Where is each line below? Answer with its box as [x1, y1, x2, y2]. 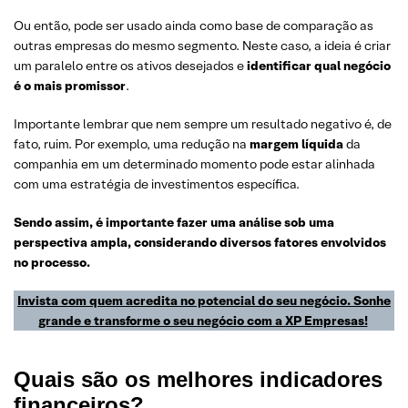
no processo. [14, 254, 90, 270]
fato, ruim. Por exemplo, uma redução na [14, 136, 250, 152]
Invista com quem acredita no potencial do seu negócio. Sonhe [17, 292, 391, 309]
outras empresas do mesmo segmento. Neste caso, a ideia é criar [14, 37, 391, 54]
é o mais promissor [14, 77, 126, 94]
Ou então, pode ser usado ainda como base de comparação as [14, 17, 373, 34]
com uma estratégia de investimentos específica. [14, 176, 300, 192]
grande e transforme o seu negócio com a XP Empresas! [37, 312, 368, 329]
